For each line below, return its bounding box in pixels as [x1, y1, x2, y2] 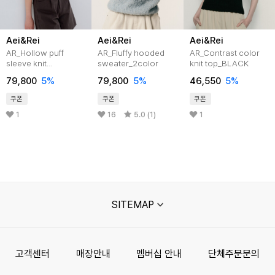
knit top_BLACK [189, 58, 249, 68]
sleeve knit [6, 58, 47, 68]
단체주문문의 [208, 247, 260, 260]
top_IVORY [6, 68, 47, 79]
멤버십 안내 [136, 247, 182, 260]
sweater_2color [98, 58, 159, 68]
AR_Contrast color [189, 47, 260, 58]
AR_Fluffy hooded [98, 47, 165, 58]
